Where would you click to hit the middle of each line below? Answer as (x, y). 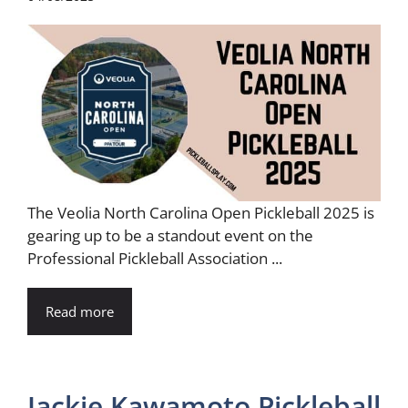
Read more (80, 311)
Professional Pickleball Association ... (155, 258)
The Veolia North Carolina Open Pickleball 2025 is (201, 212)
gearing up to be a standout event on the (170, 235)
